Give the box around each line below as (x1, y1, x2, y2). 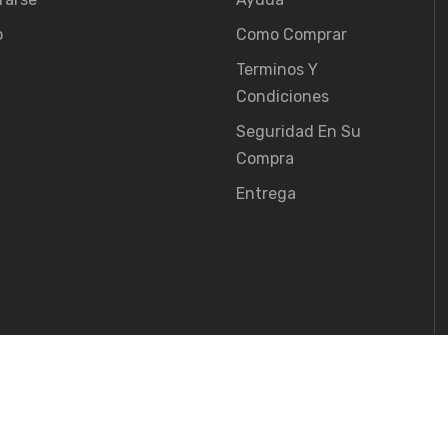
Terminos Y (236, 60, 318, 79)
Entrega (236, 184, 296, 203)
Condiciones (236, 87, 329, 106)
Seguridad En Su (236, 122, 361, 141)
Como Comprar (236, 25, 347, 44)
